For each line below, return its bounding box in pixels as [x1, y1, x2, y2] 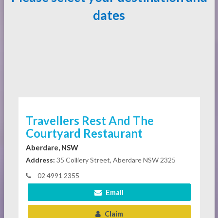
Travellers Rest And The [25, 113, 154, 127]
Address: [25, 156, 55, 164]
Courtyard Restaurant [25, 126, 143, 140]
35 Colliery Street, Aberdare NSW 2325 [54, 156, 176, 164]
